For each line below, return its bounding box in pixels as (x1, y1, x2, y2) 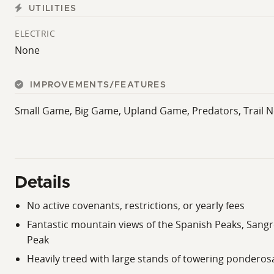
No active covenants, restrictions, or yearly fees (27, 199, 245, 213)
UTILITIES (25, 4, 77, 13)
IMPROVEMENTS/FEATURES (26, 81, 167, 90)
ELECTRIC (15, 28, 55, 40)
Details (15, 174, 70, 192)
